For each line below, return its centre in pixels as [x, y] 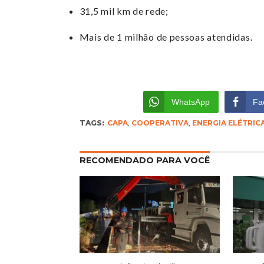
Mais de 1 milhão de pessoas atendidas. [166, 37]
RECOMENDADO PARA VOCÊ [144, 160]
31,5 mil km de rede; [124, 11]
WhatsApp [190, 102]
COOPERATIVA [160, 123]
